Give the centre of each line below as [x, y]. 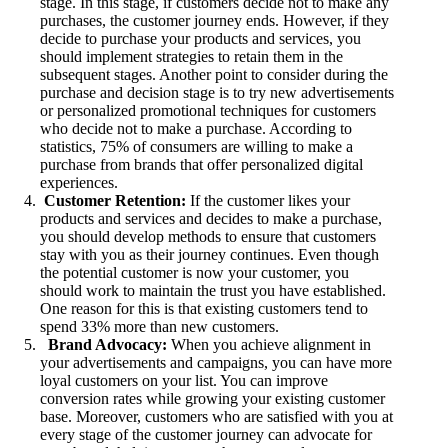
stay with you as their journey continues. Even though [209, 255]
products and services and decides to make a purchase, [211, 219]
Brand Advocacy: [107, 345]
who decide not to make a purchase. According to [196, 129]
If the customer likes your [268, 201]
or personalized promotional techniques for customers [208, 111]
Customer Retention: [115, 201]
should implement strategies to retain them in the [191, 57]
